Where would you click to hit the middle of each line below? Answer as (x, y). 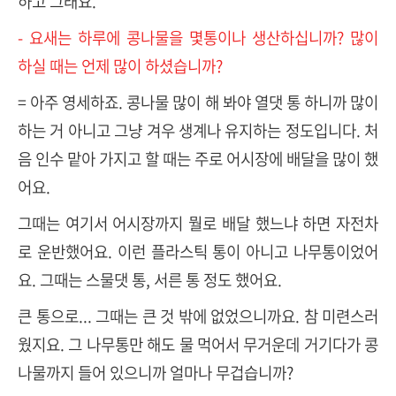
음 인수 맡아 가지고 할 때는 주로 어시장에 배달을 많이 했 (198, 159)
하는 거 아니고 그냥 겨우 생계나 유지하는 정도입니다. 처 (198, 131)
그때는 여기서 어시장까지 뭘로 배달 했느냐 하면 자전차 (198, 224)
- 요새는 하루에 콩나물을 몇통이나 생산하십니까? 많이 (198, 38)
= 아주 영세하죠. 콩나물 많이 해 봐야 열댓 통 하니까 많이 (198, 103)
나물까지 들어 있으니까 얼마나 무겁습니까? (156, 373)
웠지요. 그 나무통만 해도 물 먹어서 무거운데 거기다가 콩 (198, 345)
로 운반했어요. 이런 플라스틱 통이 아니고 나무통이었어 (198, 252)
